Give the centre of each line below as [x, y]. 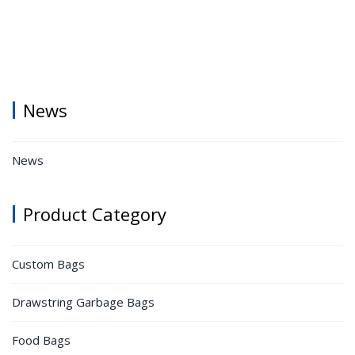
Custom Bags [48, 263]
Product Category [95, 214]
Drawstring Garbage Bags [83, 302]
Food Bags [41, 340]
